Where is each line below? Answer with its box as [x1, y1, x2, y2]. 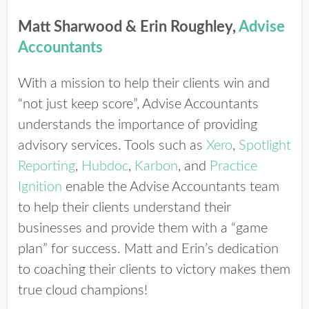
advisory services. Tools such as [18, 139, 206, 152]
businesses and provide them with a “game [18, 221, 268, 235]
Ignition [18, 180, 62, 194]
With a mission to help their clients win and [18, 77, 270, 90]
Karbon [134, 159, 178, 173]
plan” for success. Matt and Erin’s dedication [18, 242, 279, 256]
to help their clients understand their [18, 201, 231, 215]
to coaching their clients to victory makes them [18, 263, 290, 277]
